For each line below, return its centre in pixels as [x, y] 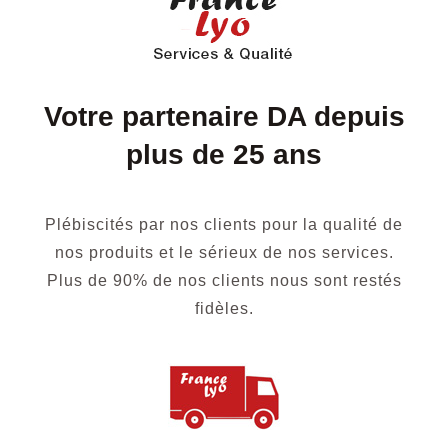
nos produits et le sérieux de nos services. [224, 252]
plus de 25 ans [224, 154]
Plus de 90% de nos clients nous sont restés [224, 280]
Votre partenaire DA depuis [224, 116]
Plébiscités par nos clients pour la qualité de [224, 224]
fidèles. [224, 308]
